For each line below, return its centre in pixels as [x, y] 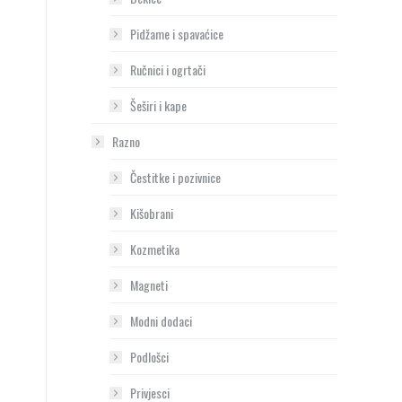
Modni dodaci [161, 321]
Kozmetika [155, 249]
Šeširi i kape [158, 105]
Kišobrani [152, 213]
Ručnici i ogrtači [168, 70]
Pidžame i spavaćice [177, 34]
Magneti [149, 285]
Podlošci [149, 357]
